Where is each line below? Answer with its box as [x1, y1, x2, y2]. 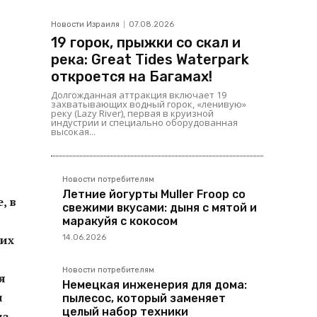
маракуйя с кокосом [62, 214, 178, 228]
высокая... [51, 125, 96, 138]
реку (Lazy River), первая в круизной [51, 107, 214, 120]
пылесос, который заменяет [62, 292, 226, 305]
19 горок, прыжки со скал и [51, 34, 241, 51]
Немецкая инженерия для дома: [62, 278, 247, 292]
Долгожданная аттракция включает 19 [51, 88, 226, 101]
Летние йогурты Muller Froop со [62, 188, 246, 201]
